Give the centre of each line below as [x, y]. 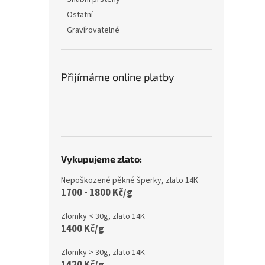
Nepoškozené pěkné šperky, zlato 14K [130, 180]
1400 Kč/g [83, 229]
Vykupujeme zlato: [101, 159]
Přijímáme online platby [118, 77]
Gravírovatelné [93, 30]
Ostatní [80, 14]
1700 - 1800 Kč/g [97, 193]
